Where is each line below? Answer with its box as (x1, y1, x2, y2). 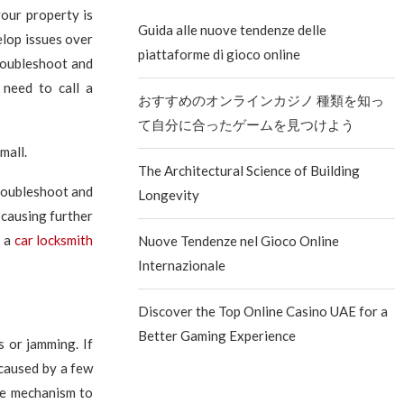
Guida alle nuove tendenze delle (138, 22, 327, 38)
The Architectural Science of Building (138, 162, 361, 179)
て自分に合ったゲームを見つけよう (138, 116, 355, 133)
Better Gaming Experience (138, 327, 297, 344)
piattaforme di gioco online (138, 46, 301, 62)
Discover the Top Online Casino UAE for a (138, 303, 389, 319)
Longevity (138, 187, 200, 203)
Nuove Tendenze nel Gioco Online (138, 233, 340, 249)
